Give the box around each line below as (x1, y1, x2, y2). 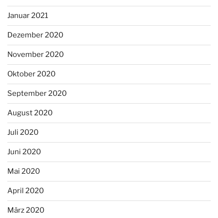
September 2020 (7, 89, 67, 98)
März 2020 (7, 206, 44, 215)
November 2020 (7, 50, 64, 59)
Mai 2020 (7, 167, 40, 176)
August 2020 (7, 109, 53, 118)
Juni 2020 (7, 147, 41, 157)
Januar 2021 (7, 11, 48, 20)
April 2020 (7, 186, 44, 196)
